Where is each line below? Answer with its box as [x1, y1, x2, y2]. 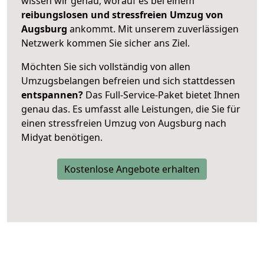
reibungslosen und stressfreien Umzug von [21, 8, 223, 21]
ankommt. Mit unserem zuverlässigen [70, 22, 239, 35]
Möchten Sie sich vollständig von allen [21, 60, 190, 73]
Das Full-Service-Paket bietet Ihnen [83, 88, 240, 101]
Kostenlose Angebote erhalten [64, 162, 200, 176]
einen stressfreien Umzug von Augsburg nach [21, 116, 226, 130]
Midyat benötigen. [21, 130, 103, 144]
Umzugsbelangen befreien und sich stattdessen [21, 74, 235, 87]
